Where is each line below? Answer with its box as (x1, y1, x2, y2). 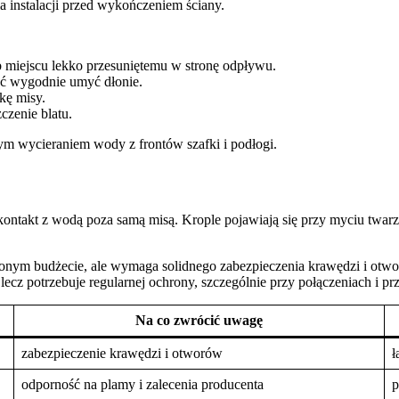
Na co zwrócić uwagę (135, 312, 263, 328)
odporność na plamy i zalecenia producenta (21, 376, 264, 392)
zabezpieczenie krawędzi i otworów (21, 345, 223, 361)
